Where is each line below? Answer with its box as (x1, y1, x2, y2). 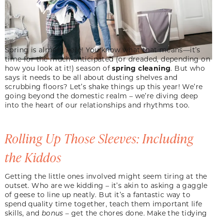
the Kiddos (5, 148, 64, 166)
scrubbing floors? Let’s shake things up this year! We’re (5, 81, 203, 91)
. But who (170, 63, 205, 73)
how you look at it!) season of (5, 63, 112, 73)
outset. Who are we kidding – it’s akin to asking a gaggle (5, 180, 208, 190)
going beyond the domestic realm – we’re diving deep (5, 91, 198, 100)
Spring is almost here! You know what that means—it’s (5, 45, 201, 54)
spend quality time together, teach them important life (5, 199, 202, 208)
